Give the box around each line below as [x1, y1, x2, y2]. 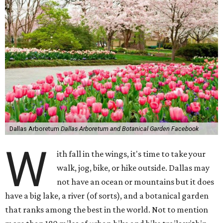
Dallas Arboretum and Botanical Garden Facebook [60, 125, 199, 132]
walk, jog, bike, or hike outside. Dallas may [57, 163, 210, 173]
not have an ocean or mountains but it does [57, 177, 215, 187]
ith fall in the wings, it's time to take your [57, 149, 206, 159]
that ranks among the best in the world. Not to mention [5, 205, 208, 215]
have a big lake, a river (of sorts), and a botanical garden [5, 191, 209, 201]
